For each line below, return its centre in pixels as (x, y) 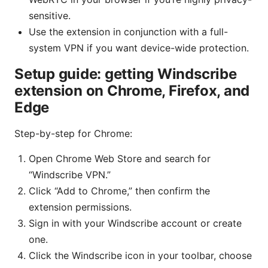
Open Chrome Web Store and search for (120, 159)
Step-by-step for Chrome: (73, 134)
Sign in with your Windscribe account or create (135, 223)
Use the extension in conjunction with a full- (128, 32)
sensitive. (50, 16)
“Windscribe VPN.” (70, 175)
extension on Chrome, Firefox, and (132, 91)
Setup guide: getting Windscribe (126, 74)
